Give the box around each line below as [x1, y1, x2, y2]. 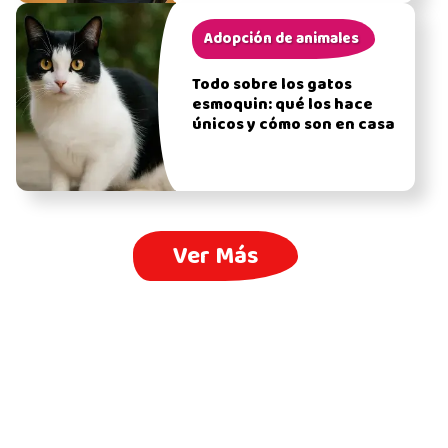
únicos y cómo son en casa [191, 112, 395, 139]
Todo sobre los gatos [191, 72, 352, 99]
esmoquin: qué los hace [191, 92, 373, 119]
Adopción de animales [203, 27, 359, 52]
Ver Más [173, 236, 259, 276]
